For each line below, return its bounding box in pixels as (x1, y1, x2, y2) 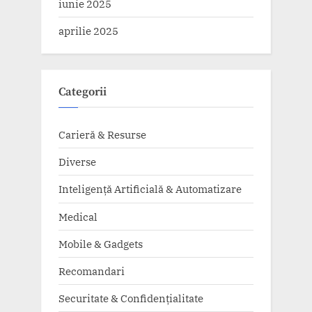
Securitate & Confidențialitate (58, 291, 203, 306)
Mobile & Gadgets (58, 236, 143, 251)
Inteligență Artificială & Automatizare (58, 182, 242, 196)
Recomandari (58, 263, 125, 278)
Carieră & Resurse (58, 127, 146, 142)
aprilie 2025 (58, 23, 118, 38)
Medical (58, 209, 97, 224)
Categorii (58, 84, 107, 100)
